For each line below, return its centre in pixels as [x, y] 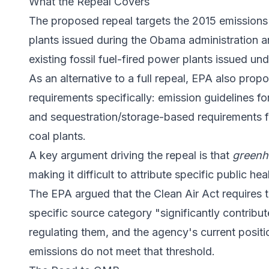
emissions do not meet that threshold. [122, 252]
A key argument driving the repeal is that [131, 156]
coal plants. [57, 136]
